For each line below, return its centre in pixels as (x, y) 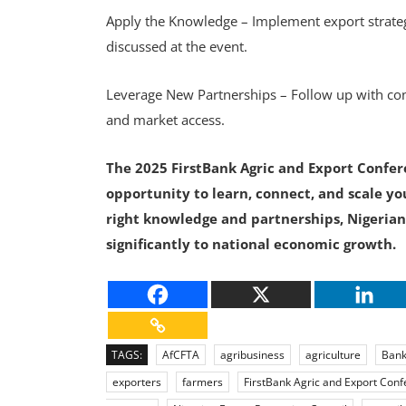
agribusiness (252, 355)
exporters (137, 382)
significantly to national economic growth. (251, 244)
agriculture (333, 355)
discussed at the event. (179, 46)
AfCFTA (181, 355)
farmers (203, 382)
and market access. (167, 120)
